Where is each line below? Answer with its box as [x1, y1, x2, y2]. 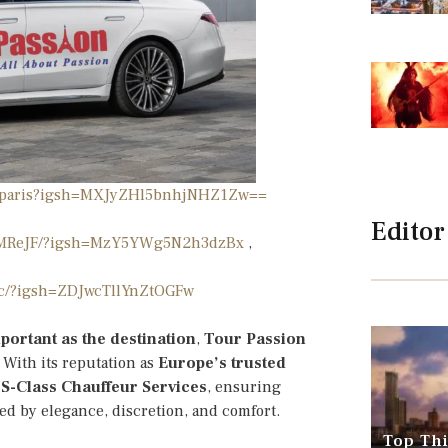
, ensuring [207, 376, 281, 397]
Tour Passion [204, 328, 306, 349]
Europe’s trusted [158, 352, 286, 373]
